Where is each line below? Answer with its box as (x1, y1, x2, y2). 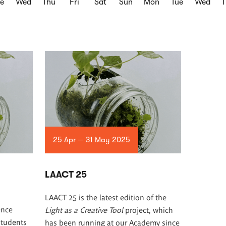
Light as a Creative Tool (44, 204, 123, 214)
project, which (123, 204, 173, 214)
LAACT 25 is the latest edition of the (44, 192, 166, 202)
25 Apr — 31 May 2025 (52, 135, 130, 144)
